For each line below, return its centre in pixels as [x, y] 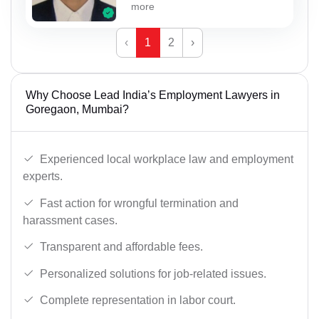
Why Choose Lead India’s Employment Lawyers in [153, 95]
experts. [43, 176]
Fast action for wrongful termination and [139, 203]
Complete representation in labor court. [138, 300]
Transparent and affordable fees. [121, 247]
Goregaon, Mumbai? [77, 110]
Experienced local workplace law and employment [167, 159]
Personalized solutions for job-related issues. [153, 273]
